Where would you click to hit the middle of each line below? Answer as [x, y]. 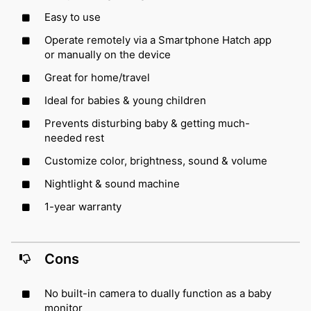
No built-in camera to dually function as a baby [158, 293]
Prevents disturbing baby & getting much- [147, 123]
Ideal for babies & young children [125, 100]
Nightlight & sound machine [112, 183]
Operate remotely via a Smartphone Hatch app [158, 40]
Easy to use [73, 17]
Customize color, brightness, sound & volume [156, 160]
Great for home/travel [97, 77]
